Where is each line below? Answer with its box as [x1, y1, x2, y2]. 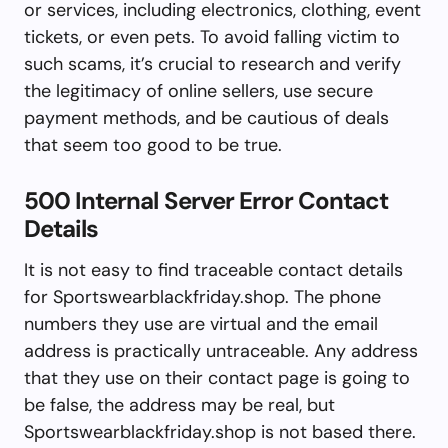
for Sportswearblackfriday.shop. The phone [24, 284, 381, 309]
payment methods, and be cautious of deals [24, 105, 389, 130]
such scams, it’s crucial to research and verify [24, 51, 401, 76]
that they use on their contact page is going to [24, 365, 410, 390]
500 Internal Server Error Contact [24, 184, 389, 216]
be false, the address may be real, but [24, 392, 335, 417]
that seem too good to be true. [24, 132, 282, 157]
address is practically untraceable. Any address [24, 338, 418, 363]
